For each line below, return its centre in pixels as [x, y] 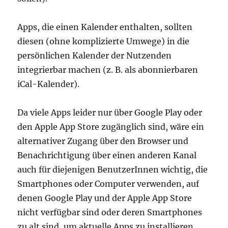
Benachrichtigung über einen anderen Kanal [107, 155]
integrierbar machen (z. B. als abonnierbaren [108, 70]
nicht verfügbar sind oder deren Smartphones [110, 212]
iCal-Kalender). [49, 84]
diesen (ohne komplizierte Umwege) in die [104, 41]
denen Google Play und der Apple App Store [105, 198]
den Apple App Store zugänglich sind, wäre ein [111, 127]
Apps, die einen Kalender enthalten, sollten [105, 27]
